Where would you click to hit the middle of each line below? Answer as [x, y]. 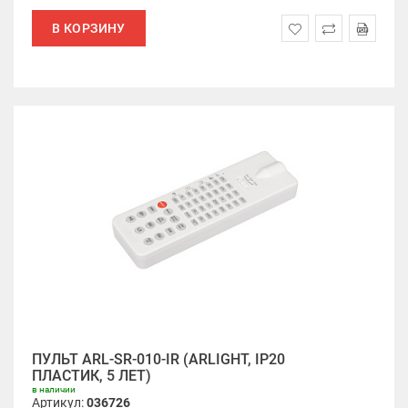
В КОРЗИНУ [89, 28]
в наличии [54, 389]
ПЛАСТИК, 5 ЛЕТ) [92, 376]
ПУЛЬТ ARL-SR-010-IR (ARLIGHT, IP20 [158, 359]
